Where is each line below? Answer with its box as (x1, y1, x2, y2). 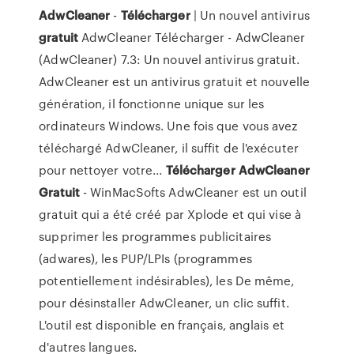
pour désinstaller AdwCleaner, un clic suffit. (39, 294, 289, 311)
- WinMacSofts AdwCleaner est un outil (79, 183, 307, 201)
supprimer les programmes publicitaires (39, 228, 272, 245)
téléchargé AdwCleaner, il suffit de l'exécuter (39, 139, 299, 156)
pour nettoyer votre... (39, 161, 166, 179)
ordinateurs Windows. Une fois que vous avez (39, 117, 298, 134)
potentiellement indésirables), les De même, (39, 272, 295, 289)
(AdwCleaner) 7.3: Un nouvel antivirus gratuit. (39, 51, 299, 68)
